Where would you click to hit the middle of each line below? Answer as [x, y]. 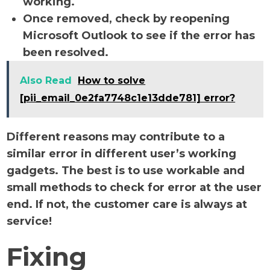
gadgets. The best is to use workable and [126, 171]
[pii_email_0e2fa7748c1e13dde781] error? [128, 98]
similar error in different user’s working [122, 154]
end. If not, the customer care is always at [127, 204]
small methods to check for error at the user [134, 187]
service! [30, 221]
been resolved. [67, 52]
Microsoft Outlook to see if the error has [139, 36]
